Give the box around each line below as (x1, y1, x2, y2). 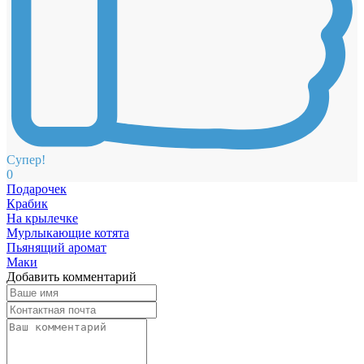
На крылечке (6, 210, 78, 225)
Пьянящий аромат (6, 240, 106, 254)
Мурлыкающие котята (6, 225, 129, 240)
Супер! (6, 152, 45, 167)
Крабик (6, 196, 48, 210)
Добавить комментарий (6, 269, 136, 284)
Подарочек (6, 181, 67, 196)
